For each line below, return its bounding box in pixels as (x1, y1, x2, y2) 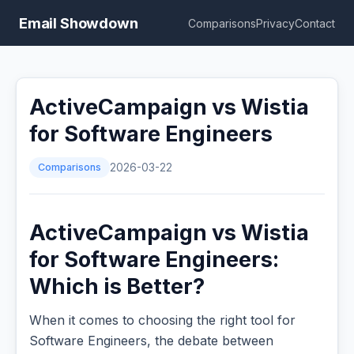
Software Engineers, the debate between (29, 333, 273, 349)
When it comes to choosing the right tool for (29, 312, 296, 329)
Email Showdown (19, 14, 138, 32)
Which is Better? (29, 273, 205, 300)
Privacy (256, 16, 295, 30)
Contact (295, 16, 335, 30)
